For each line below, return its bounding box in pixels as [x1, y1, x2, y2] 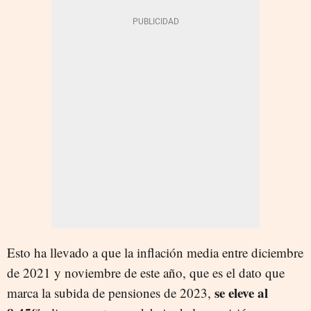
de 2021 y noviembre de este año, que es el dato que [7, 264, 285, 281]
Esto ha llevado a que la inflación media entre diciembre [7, 244, 303, 261]
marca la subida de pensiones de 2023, [7, 284, 215, 301]
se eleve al [215, 283, 268, 302]
